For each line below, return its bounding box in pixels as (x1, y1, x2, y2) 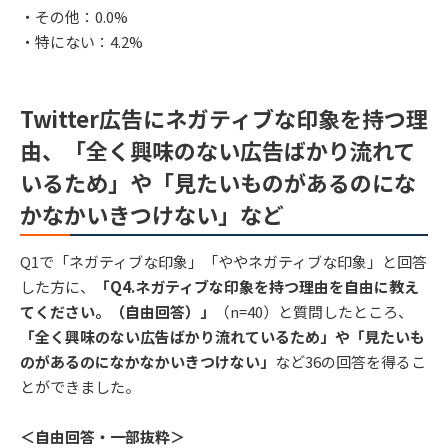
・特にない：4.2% (20, 31, 143, 53)
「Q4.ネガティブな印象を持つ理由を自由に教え (95, 276, 419, 298)
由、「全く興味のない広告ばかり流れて (20, 134, 415, 167)
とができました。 (20, 376, 140, 398)
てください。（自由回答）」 (20, 301, 215, 323)
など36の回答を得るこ (275, 351, 426, 373)
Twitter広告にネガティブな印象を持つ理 (20, 102, 428, 135)
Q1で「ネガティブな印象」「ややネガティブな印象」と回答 (20, 251, 427, 273)
